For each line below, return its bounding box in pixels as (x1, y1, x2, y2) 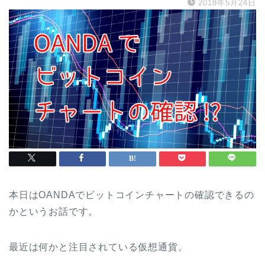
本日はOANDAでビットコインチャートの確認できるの (9, 189, 254, 200)
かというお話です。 (9, 206, 99, 216)
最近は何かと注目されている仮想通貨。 (9, 241, 188, 252)
